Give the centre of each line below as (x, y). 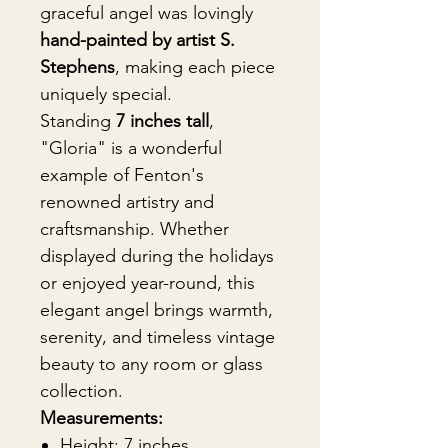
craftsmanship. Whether (134, 229)
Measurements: (101, 418)
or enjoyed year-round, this (147, 283)
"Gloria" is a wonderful (131, 148)
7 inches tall (162, 121)
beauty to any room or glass (151, 364)
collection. (81, 391)
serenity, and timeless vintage (157, 337)
